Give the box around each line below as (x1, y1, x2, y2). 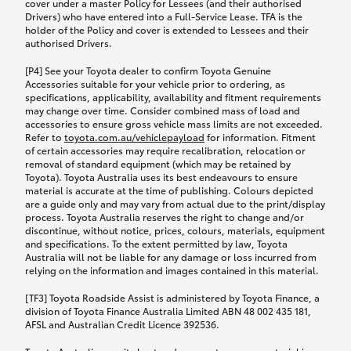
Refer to (25, 129, 64, 143)
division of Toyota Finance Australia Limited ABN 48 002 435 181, (25, 303, 311, 317)
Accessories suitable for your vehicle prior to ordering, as (25, 76, 285, 90)
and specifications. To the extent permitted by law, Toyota (25, 236, 288, 250)
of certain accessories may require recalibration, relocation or (25, 143, 306, 157)
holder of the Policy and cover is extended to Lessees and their (25, 22, 309, 36)
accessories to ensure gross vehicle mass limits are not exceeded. (25, 116, 323, 130)
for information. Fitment (204, 129, 316, 143)
